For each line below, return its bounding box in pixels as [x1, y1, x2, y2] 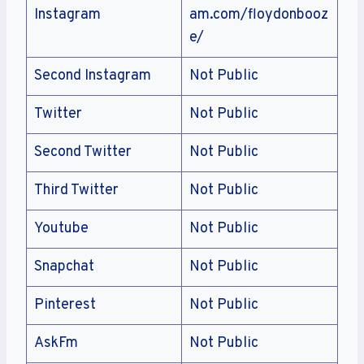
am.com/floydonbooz [189, 5, 328, 24]
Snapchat [34, 257, 94, 276]
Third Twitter [34, 180, 119, 200]
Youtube [34, 219, 89, 238]
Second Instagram [34, 66, 151, 85]
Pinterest [34, 295, 96, 314]
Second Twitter [34, 142, 132, 162]
